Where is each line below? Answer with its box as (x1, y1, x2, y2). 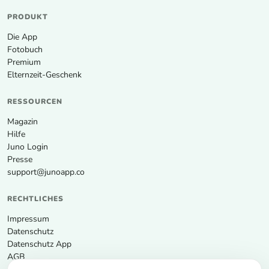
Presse (7, 153, 32, 165)
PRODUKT (7, 11, 48, 22)
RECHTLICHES (7, 193, 64, 204)
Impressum (7, 213, 49, 225)
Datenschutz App (7, 238, 71, 250)
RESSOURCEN (7, 96, 62, 106)
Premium (7, 56, 41, 68)
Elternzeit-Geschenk (7, 68, 82, 80)
